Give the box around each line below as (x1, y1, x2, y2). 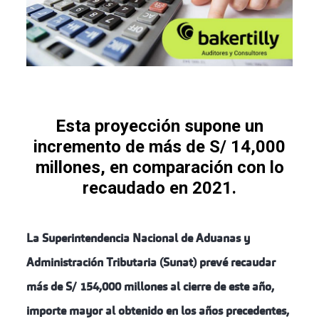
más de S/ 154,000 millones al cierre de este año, (26, 281, 274, 293)
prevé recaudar (196, 257, 276, 269)
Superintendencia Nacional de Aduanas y (41, 233, 250, 245)
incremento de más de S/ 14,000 (33, 136, 286, 157)
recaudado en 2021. (83, 177, 236, 198)
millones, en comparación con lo (35, 157, 284, 177)
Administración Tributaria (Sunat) (26, 257, 197, 269)
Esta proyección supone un (56, 115, 263, 136)
